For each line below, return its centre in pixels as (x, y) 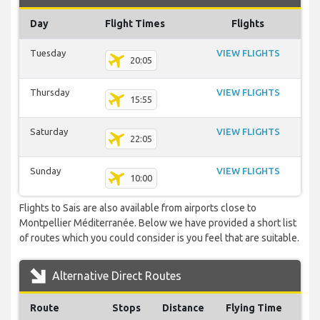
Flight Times (135, 24)
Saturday (49, 132)
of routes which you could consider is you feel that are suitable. (159, 238)
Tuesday (48, 53)
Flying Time (254, 308)
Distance (183, 308)
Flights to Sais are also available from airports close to (138, 208)
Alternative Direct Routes (115, 276)
